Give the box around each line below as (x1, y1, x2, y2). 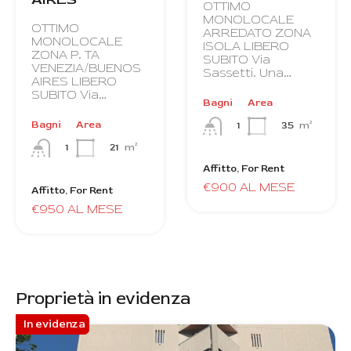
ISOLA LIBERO (203, 38, 289, 54)
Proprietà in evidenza (16, 288, 190, 310)
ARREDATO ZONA (203, 24, 311, 41)
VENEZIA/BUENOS (31, 60, 141, 76)
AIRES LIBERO (31, 73, 117, 89)
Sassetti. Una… (203, 64, 291, 81)
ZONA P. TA (31, 46, 100, 63)
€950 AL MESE (31, 201, 122, 218)
